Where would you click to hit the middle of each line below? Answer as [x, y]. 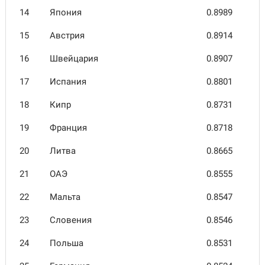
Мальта [65, 197]
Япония [66, 12]
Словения [71, 220]
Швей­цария [74, 59]
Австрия [67, 35]
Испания [68, 82]
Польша [67, 243]
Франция [68, 128]
